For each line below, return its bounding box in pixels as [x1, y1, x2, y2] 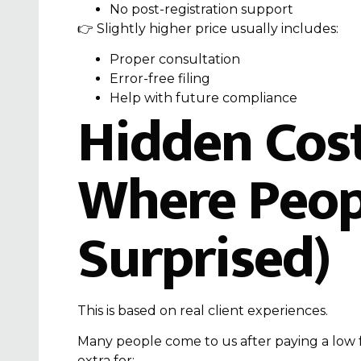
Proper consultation [110, 52, 240, 68]
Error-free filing [110, 71, 210, 87]
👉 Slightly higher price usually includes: [77, 20, 338, 36]
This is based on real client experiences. [77, 303, 328, 319]
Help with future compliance [110, 90, 297, 106]
